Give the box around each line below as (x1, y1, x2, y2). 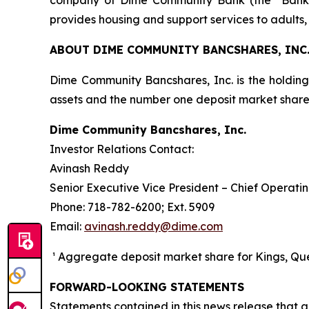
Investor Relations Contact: (50, 142, 194, 157)
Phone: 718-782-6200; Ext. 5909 (50, 200, 215, 215)
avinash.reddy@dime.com (84, 219, 223, 234)
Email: (50, 219, 84, 234)
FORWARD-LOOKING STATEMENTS (50, 280, 244, 295)
